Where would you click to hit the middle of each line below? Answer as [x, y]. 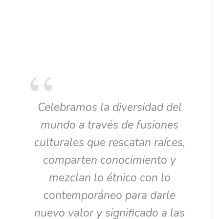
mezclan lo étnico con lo [109, 178]
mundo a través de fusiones [109, 125]
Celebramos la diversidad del [109, 108]
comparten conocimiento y [109, 160]
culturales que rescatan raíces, [109, 143]
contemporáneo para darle [109, 196]
